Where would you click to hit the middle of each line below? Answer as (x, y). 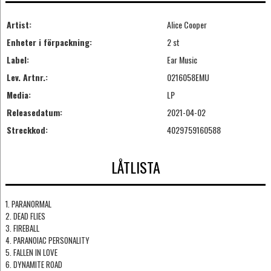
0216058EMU (188, 77)
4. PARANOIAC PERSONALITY (47, 240)
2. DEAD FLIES (25, 216)
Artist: (19, 24)
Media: (18, 94)
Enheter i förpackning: (49, 42)
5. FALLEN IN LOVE (31, 253)
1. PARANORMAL (28, 204)
